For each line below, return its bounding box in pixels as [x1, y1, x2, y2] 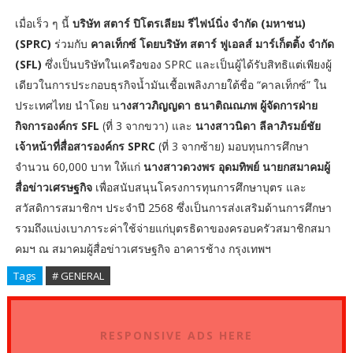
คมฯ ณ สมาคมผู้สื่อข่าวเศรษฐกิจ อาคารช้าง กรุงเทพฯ [14, 241, 271, 257]
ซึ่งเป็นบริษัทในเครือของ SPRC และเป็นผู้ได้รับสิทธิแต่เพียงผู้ [41, 57, 332, 72]
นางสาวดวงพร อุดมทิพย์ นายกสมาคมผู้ [143, 159, 330, 175]
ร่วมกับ [54, 36, 91, 52]
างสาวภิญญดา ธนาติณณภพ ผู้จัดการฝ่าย [119, 98, 318, 113]
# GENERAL [51, 269, 104, 284]
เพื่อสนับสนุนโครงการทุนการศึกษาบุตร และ [91, 180, 307, 195]
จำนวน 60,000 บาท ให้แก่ [14, 159, 143, 175]
